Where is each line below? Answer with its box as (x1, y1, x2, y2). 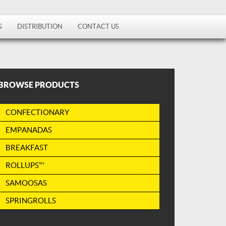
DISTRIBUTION (17, 23, 63, 30)
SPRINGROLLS (6, 196, 56, 205)
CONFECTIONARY (6, 108, 70, 117)
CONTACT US (78, 23, 119, 30)
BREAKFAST (6, 143, 48, 152)
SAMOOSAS (6, 179, 47, 187)
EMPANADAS (6, 126, 52, 134)
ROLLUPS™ (6, 161, 45, 169)
